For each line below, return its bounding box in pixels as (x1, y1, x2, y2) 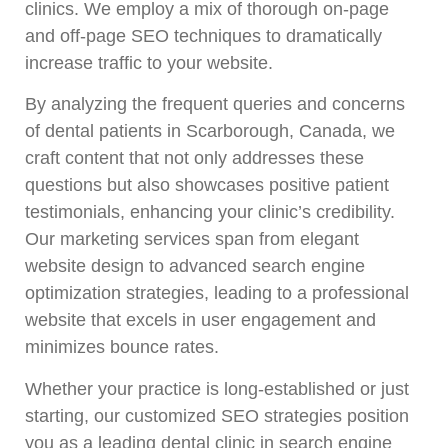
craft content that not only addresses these (25, 148, 364, 169)
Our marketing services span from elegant (25, 229, 359, 250)
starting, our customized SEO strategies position (25, 405, 409, 426)
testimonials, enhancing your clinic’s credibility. (25, 202, 395, 223)
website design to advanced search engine (25, 256, 365, 277)
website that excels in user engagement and (25, 310, 376, 331)
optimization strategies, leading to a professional (25, 283, 409, 304)
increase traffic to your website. (25, 53, 273, 73)
